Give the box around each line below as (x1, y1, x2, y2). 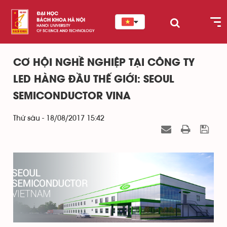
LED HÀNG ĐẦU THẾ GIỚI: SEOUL (13, 75, 174, 85)
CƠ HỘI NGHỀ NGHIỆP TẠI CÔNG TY (13, 58, 195, 68)
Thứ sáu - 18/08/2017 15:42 (13, 115, 104, 122)
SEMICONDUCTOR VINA (13, 92, 131, 101)
